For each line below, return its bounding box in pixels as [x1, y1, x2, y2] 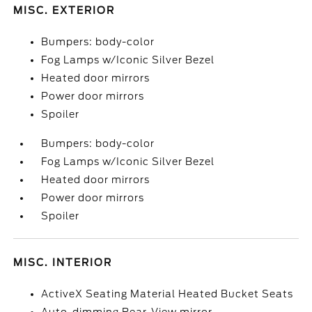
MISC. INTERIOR [13, 257, 113, 268]
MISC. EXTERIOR [13, 5, 116, 16]
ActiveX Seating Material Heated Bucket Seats [41, 288, 294, 299]
